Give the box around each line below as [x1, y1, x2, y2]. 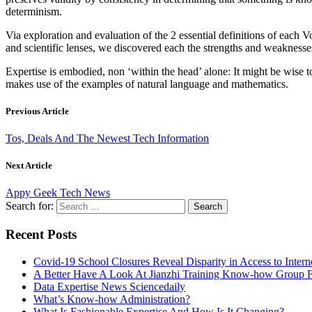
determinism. [6, 5, 62, 17]
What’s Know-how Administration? [33, 292, 190, 305]
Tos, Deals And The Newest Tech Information [6, 132, 209, 145]
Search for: [6, 200, 54, 212]
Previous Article [6, 105, 69, 116]
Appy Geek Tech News [6, 187, 110, 199]
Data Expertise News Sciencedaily [33, 280, 185, 292]
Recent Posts [6, 227, 77, 242]
